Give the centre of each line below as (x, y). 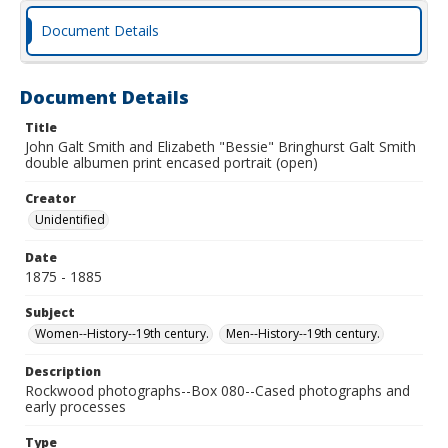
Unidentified (70, 219)
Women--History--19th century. (122, 333)
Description (63, 371)
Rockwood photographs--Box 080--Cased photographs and (217, 390)
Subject (50, 312)
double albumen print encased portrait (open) (171, 162)
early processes (75, 406)
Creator (50, 198)
